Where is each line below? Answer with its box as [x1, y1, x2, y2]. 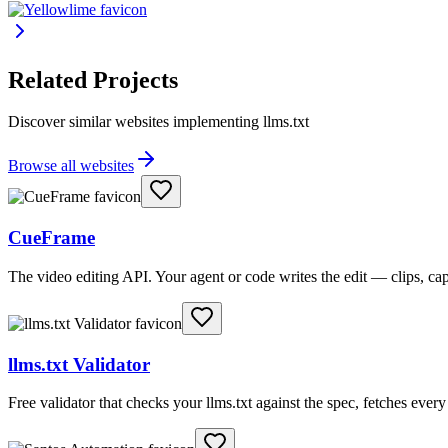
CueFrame [8, 227, 95, 249]
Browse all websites [8, 157, 134, 175]
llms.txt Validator [8, 353, 150, 375]
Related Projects [8, 66, 178, 93]
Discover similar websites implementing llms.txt [8, 113, 309, 131]
